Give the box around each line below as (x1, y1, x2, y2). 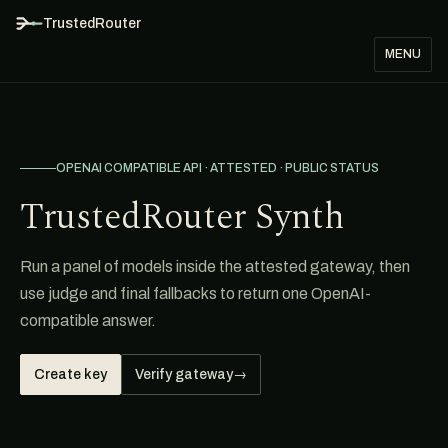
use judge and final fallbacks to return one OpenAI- (20, 285, 371, 302)
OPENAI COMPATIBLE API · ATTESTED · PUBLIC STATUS (56, 161, 379, 175)
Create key (34, 367, 107, 382)
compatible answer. (20, 312, 156, 329)
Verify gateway (135, 367, 233, 382)
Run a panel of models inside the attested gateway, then (20, 258, 410, 275)
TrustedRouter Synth (20, 190, 344, 245)
